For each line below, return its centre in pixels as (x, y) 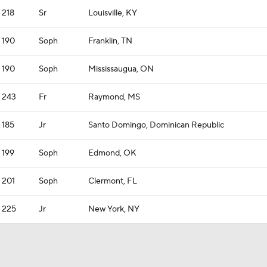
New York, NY (114, 209)
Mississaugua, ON (121, 69)
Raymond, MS (114, 97)
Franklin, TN (110, 41)
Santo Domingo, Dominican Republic (156, 125)
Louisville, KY (113, 13)
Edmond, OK (112, 153)
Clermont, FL (113, 181)
